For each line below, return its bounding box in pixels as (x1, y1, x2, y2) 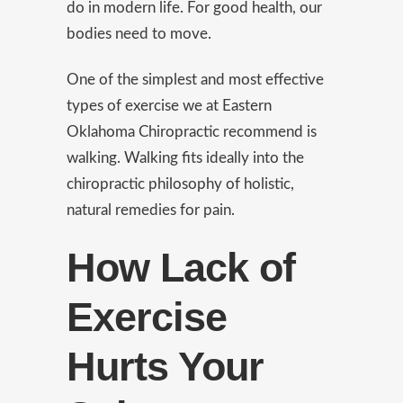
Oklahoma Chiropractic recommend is (67, 124, 317, 139)
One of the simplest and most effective (67, 72, 324, 87)
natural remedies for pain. (67, 202, 235, 218)
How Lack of (67, 245, 295, 291)
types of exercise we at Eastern (67, 98, 272, 113)
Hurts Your (67, 344, 264, 390)
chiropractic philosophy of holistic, (67, 176, 294, 192)
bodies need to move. (67, 26, 211, 41)
